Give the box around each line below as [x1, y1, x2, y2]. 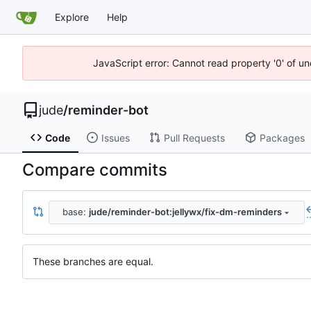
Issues [101, 131, 130, 144]
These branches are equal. [33, 255, 153, 267]
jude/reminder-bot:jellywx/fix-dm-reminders [88, 206, 282, 218]
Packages [259, 131, 305, 144]
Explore [55, 10, 89, 23]
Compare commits [22, 159, 167, 180]
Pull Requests [163, 131, 225, 144]
